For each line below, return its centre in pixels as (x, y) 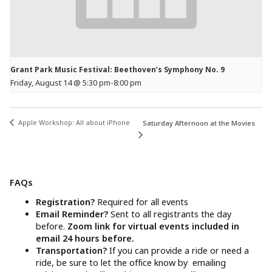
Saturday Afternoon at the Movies (199, 123)
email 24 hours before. (85, 238)
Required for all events (143, 202)
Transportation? (73, 250)
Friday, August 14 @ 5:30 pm (60, 83)
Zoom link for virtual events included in (154, 226)
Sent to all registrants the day (171, 214)
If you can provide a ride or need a (179, 250)
